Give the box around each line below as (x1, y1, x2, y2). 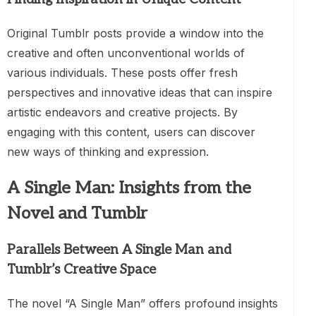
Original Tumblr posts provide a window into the (7, 25, 264, 40)
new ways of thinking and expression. (7, 144, 209, 159)
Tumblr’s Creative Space (7, 261, 156, 278)
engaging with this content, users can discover (7, 124, 255, 139)
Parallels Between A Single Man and (7, 241, 231, 258)
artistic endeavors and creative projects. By (7, 104, 238, 119)
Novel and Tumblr (7, 202, 147, 224)
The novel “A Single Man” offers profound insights (7, 296, 278, 310)
